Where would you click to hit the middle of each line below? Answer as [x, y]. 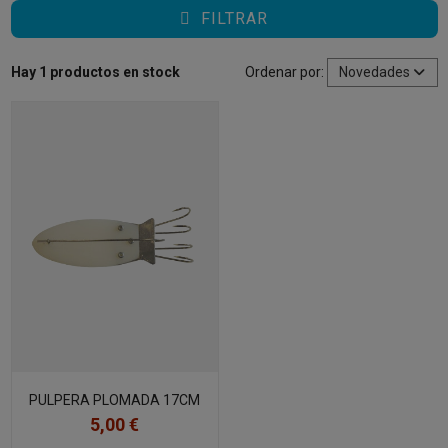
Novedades [375, 71]
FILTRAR [234, 19]
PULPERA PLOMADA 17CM [115, 400]
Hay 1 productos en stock [95, 71]
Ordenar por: [285, 71]
